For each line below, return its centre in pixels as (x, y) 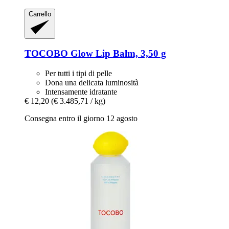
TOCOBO (46, 54)
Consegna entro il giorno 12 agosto (81, 119)
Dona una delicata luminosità (92, 83)
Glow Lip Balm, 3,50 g (117, 54)
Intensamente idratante (81, 92)
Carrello (40, 14)
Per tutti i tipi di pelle (78, 74)
